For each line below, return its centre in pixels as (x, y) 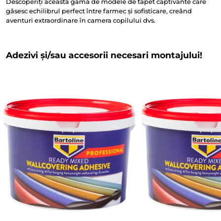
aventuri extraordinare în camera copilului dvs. (81, 20)
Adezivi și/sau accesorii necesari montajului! (104, 55)
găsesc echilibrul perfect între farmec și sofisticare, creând (99, 11)
